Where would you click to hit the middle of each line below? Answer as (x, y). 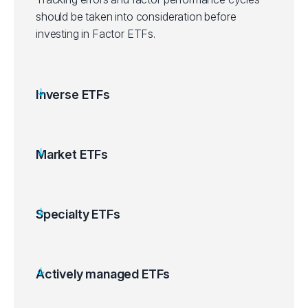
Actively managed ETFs (103, 274)
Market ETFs (72, 154)
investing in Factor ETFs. (96, 34)
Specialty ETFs (78, 214)
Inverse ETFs (73, 95)
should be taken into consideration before (136, 16)
